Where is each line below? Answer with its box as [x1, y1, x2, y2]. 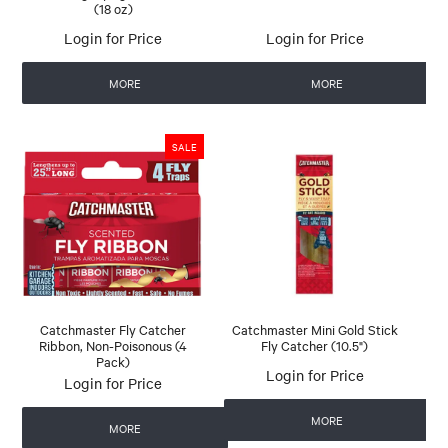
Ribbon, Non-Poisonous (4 [39, 336, 188, 355]
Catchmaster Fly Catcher [40, 320, 187, 339]
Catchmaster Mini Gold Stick [231, 320, 398, 339]
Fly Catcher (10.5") [261, 336, 369, 355]
